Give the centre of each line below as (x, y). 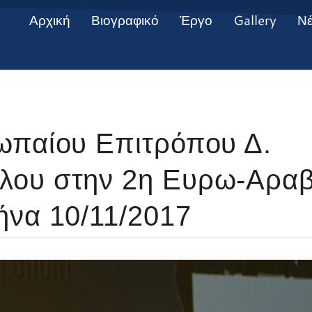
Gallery (255, 20)
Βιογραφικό (125, 20)
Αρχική (49, 20)
